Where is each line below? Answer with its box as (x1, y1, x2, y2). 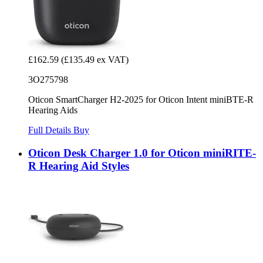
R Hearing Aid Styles (28, 159, 129, 172)
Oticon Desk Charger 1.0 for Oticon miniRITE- (28, 146, 256, 159)
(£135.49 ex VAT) (61, 55, 129, 65)
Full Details (28, 125, 73, 136)
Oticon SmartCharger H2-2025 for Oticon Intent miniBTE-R (28, 95, 254, 105)
